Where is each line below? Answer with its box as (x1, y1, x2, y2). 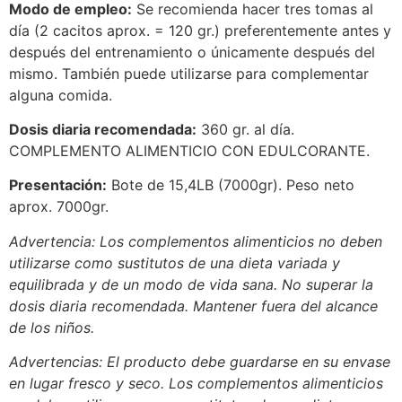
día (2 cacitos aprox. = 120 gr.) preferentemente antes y (9, 21, 391, 39)
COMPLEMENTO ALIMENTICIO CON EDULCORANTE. (9, 141, 370, 160)
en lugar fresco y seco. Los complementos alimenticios (9, 374, 383, 393)
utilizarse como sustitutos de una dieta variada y (9, 253, 340, 272)
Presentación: (9, 176, 107, 195)
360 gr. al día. (197, 119, 294, 138)
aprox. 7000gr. (9, 197, 109, 216)
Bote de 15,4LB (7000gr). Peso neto (107, 176, 354, 195)
